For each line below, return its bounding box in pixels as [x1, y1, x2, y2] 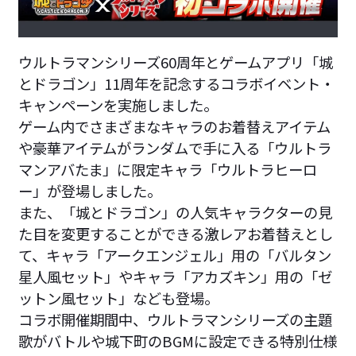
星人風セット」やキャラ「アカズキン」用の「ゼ [17, 265, 332, 287]
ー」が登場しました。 [17, 180, 161, 201]
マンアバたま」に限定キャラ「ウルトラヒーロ [17, 158, 317, 180]
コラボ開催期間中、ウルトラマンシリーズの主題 [17, 308, 332, 330]
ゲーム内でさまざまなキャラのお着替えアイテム [17, 115, 331, 137]
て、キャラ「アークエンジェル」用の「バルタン [17, 244, 331, 265]
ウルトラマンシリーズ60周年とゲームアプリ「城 [17, 51, 333, 72]
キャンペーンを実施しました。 [17, 94, 218, 115]
